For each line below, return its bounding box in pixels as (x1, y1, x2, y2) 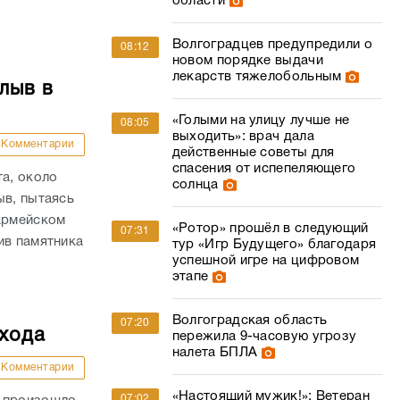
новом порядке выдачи (171, 54, 323, 67)
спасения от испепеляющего (171, 162, 356, 175)
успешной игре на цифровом (171, 254, 360, 267)
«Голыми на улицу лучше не (171, 114, 350, 127)
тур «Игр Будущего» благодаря (171, 238, 377, 251)
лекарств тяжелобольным (171, 71, 342, 83)
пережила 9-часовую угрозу (171, 330, 357, 343)
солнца (171, 179, 219, 191)
